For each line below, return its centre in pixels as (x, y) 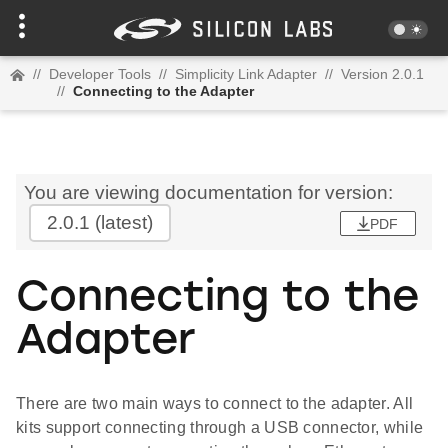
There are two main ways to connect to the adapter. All (215, 404)
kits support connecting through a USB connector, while (220, 428)
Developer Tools (100, 74)
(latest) (121, 222)
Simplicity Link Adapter (246, 74)
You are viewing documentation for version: (208, 192)
